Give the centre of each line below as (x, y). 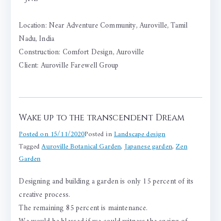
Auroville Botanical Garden (81, 147)
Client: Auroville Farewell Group (69, 66)
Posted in (99, 135)
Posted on (35, 135)
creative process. (44, 195)
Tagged (30, 147)
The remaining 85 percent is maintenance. (83, 209)
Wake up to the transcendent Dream (102, 118)
